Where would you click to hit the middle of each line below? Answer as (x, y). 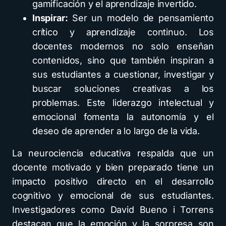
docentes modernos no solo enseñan (123, 46)
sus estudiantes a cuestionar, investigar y (123, 74)
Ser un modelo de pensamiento (141, 18)
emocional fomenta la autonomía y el (123, 117)
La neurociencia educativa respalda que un (113, 153)
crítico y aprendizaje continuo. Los (123, 32)
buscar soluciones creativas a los (123, 88)
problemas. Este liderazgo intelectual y (123, 102)
